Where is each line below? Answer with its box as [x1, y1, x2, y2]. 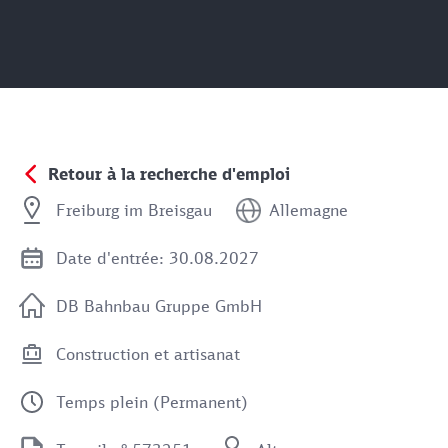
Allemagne [269, 200, 348, 220]
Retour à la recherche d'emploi [48, 164, 290, 184]
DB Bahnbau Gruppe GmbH [56, 296, 262, 316]
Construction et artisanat [56, 344, 240, 364]
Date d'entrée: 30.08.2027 [56, 248, 259, 268]
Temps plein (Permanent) [56, 392, 248, 412]
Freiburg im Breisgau [56, 200, 212, 220]
